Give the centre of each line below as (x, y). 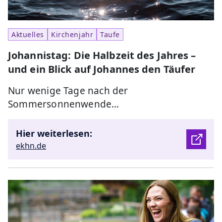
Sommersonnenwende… (64, 104)
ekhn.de (31, 146)
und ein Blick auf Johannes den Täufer (102, 69)
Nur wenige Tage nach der (68, 91)
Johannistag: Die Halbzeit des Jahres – (102, 55)
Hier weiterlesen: (54, 134)
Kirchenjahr (72, 35)
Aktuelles (28, 35)
